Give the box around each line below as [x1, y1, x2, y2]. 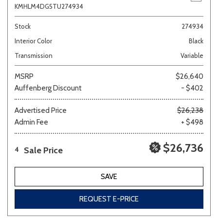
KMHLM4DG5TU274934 [15, 2, 83, 10]
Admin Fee [15, 118, 48, 127]
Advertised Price [15, 106, 67, 115]
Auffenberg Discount [15, 84, 82, 92]
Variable [181, 52, 203, 59]
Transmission [15, 52, 53, 59]
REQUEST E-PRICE [79, 195, 139, 203]
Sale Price [24, 145, 63, 156]
